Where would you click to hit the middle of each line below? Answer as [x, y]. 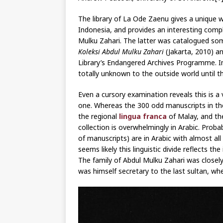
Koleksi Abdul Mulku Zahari [121, 52]
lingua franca [143, 116]
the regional [99, 116]
